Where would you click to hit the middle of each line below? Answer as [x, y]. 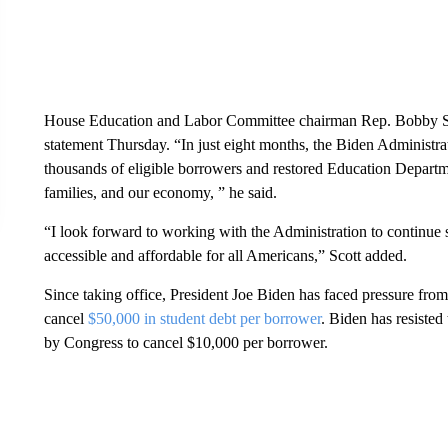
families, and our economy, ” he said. [160, 192]
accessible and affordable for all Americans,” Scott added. [225, 255]
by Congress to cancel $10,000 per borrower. [185, 342]
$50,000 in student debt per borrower [204, 318]
